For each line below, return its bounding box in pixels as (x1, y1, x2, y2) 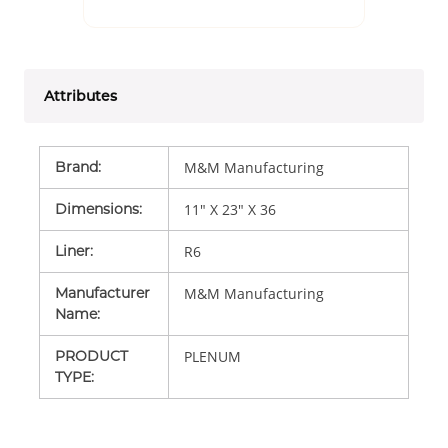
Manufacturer (55, 283, 150, 302)
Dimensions (55, 199, 139, 218)
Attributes (44, 86, 117, 105)
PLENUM (183, 346, 241, 366)
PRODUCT (55, 346, 128, 365)
